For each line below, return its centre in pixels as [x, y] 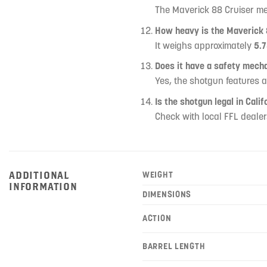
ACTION [157, 218]
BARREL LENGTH [174, 246]
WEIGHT [158, 174]
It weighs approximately [204, 45]
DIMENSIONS [167, 194]
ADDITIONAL [39, 175]
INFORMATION [43, 186]
